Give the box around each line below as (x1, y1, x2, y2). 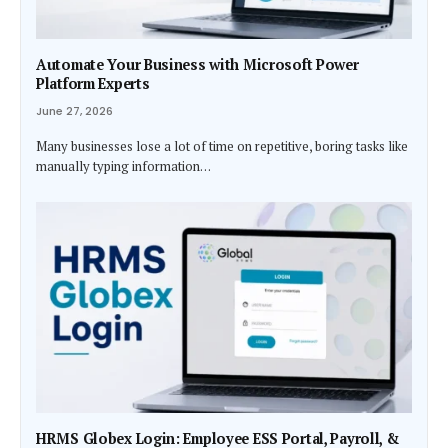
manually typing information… (36, 156, 211, 175)
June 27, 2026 (36, 102, 113, 119)
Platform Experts (36, 73, 150, 93)
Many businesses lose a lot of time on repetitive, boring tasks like (36, 136, 408, 155)
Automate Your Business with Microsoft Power (36, 54, 359, 74)
